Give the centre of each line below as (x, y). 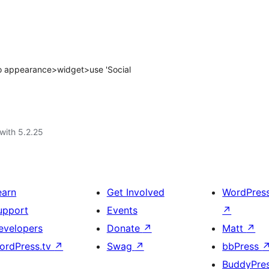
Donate (125, 228)
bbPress (242, 246)
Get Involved (135, 192)
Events (122, 210)
